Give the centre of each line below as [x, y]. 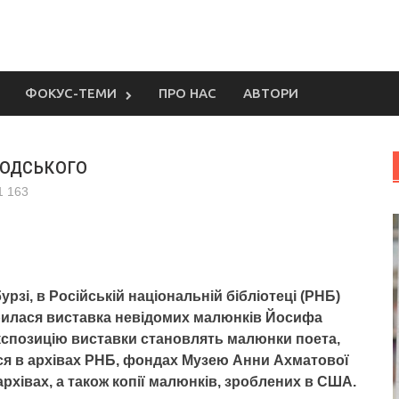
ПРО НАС [187, 93]
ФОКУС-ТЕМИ [71, 93]
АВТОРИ [271, 93]
